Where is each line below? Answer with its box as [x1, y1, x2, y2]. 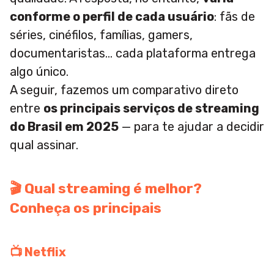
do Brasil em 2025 [10, 119, 119, 135]
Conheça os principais [10, 199, 161, 217]
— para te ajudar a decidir [119, 119, 264, 135]
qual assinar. [10, 138, 78, 153]
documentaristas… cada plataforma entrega [10, 46, 256, 61]
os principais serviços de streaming [43, 101, 259, 116]
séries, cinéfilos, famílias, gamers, [10, 28, 193, 43]
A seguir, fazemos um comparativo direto [10, 83, 239, 98]
